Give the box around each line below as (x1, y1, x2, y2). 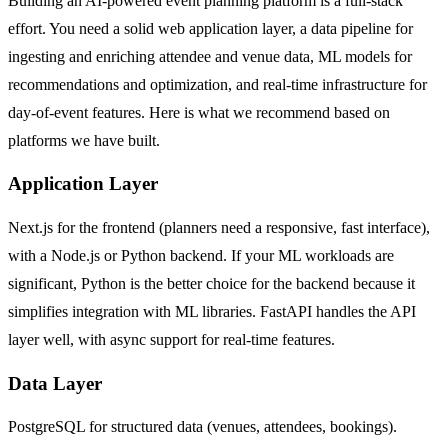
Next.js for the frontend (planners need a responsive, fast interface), (8, 219, 430, 236)
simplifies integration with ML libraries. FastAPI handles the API (8, 303, 416, 320)
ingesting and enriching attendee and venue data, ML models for (8, 47, 412, 65)
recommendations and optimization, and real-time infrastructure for (8, 75, 427, 93)
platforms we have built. (8, 131, 160, 149)
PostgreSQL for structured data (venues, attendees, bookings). (8, 418, 397, 436)
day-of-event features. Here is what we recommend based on (8, 103, 390, 121)
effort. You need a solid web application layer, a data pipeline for (8, 19, 413, 37)
